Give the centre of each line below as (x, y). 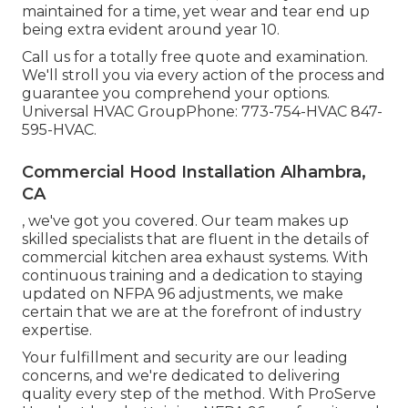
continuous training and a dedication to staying (193, 276)
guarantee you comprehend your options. (176, 94)
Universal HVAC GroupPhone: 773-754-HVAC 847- (202, 112)
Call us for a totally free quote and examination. (195, 57)
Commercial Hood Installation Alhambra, (194, 173)
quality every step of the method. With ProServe (199, 394)
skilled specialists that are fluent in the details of (195, 240)
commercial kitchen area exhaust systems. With (195, 258)
